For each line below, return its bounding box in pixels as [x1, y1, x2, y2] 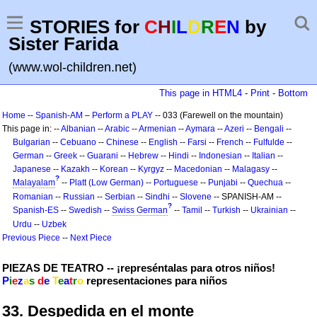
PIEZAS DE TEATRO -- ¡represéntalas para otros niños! [2, 262, 275, 274]
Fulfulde [253, 137, 284, 147]
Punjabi [208, 178, 238, 188]
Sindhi [145, 192, 170, 202]
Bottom [278, 88, 308, 98]
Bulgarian [13, 137, 50, 147]
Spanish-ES [13, 205, 59, 215]
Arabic [105, 124, 129, 134]
